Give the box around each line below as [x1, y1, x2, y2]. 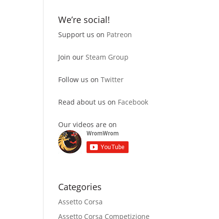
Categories [58, 181, 102, 193]
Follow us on [58, 75, 101, 84]
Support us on [58, 30, 107, 39]
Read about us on [58, 97, 118, 107]
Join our [58, 52, 86, 62]
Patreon [107, 30, 132, 39]
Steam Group [86, 52, 129, 62]
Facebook [118, 97, 149, 107]
